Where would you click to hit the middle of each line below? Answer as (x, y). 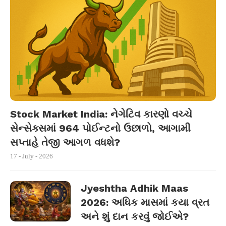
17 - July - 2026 (32, 156)
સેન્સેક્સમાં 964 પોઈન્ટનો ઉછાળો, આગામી (100, 128)
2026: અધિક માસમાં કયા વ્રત (145, 202)
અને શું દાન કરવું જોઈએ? (135, 216)
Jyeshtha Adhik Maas (134, 188)
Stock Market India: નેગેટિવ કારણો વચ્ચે (101, 114)
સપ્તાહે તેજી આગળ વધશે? (65, 142)
